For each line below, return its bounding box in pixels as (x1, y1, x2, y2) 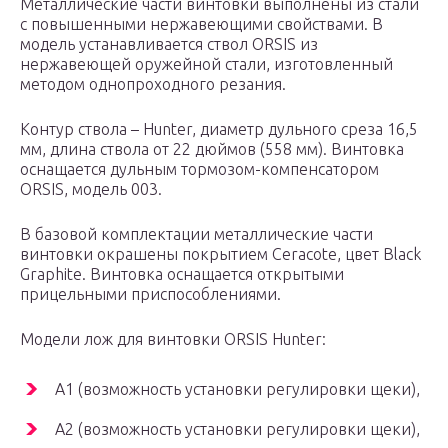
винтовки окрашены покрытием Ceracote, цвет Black (20, 245, 421, 264)
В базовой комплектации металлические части (20, 225, 373, 244)
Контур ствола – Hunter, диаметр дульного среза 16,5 (20, 120, 418, 139)
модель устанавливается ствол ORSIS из (20, 35, 318, 54)
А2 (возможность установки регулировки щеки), (55, 420, 420, 439)
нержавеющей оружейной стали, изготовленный (20, 55, 393, 74)
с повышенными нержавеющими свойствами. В (20, 15, 383, 34)
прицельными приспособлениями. (20, 285, 281, 304)
